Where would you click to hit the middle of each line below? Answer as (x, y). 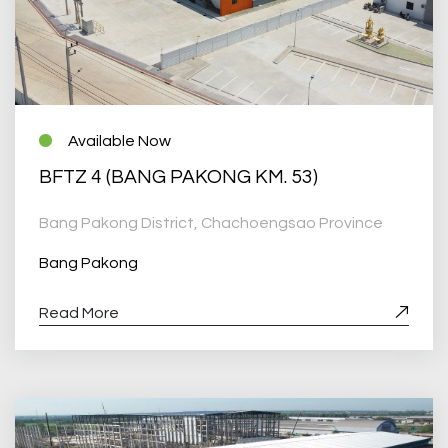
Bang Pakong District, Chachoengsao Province (211, 222)
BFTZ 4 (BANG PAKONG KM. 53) (178, 176)
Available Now (119, 140)
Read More (79, 312)
